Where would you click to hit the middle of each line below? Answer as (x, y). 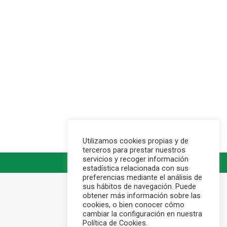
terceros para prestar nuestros (134, 150)
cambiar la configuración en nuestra (142, 214)
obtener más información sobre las (142, 196)
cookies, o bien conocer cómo (134, 205)
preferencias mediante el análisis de (142, 177)
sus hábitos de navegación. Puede (139, 186)
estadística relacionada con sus (136, 168)
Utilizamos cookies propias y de (136, 141)
